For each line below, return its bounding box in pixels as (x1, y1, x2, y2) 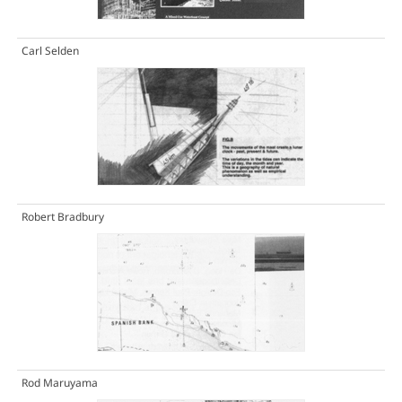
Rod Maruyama (21, 375, 98, 391)
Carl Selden (21, 43, 79, 59)
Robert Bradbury (21, 209, 104, 225)
